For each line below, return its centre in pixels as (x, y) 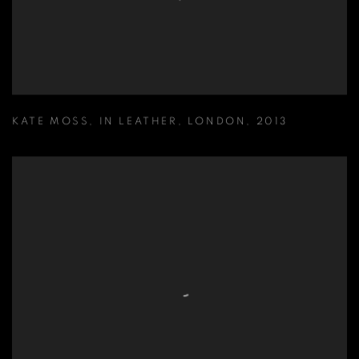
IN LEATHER (138, 122)
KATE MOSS (51, 122)
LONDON (217, 122)
